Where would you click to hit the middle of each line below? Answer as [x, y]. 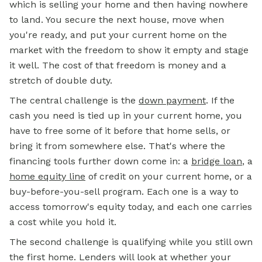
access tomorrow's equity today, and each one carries [131, 207]
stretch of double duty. [61, 81]
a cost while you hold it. [63, 222]
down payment [172, 101]
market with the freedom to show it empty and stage [129, 50]
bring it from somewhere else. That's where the [117, 146]
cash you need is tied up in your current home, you [126, 116]
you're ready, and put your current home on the [118, 35]
